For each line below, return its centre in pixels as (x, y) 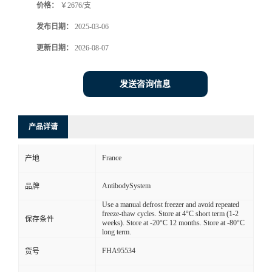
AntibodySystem (126, 186)
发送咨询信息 (145, 84)
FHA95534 (119, 251)
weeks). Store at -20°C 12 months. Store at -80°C (173, 223)
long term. (117, 232)
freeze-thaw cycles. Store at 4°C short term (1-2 (170, 214)
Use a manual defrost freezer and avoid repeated (171, 205)
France (112, 158)
